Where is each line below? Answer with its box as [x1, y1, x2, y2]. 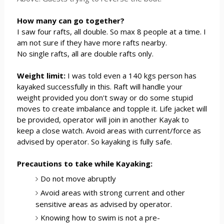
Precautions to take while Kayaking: [16, 158, 152, 169]
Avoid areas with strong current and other [40, 187, 185, 197]
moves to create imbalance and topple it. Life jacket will [16, 103, 207, 114]
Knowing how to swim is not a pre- [40, 212, 160, 222]
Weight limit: [16, 70, 67, 81]
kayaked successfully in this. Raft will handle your [16, 81, 182, 92]
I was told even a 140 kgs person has [67, 70, 196, 81]
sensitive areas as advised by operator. [35, 198, 172, 209]
